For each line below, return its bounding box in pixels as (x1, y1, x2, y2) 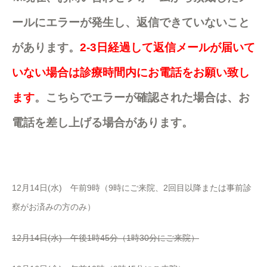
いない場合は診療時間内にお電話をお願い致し (12, 66, 250, 79)
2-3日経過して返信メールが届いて (80, 41, 255, 54)
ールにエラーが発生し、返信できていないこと (12, 16, 250, 29)
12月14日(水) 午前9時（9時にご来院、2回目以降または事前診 (12, 183, 252, 193)
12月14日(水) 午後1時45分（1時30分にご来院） (12, 233, 199, 243)
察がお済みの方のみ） (12, 202, 95, 212)
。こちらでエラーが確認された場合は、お (35, 91, 250, 104)
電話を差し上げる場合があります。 (12, 116, 193, 129)
